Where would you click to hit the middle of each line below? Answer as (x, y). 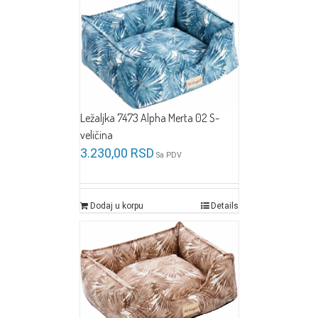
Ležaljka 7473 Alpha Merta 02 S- (149, 118)
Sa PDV (169, 155)
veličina (96, 135)
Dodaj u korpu (116, 206)
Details (224, 206)
